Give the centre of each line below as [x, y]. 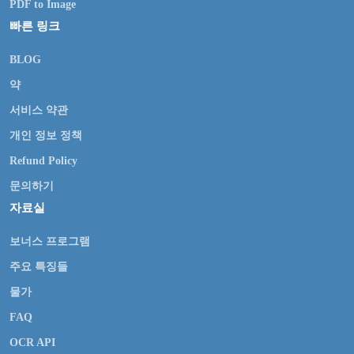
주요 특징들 [39, 267]
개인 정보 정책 [46, 136]
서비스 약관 [39, 110]
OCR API [32, 343]
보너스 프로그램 [50, 241]
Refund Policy [43, 161]
